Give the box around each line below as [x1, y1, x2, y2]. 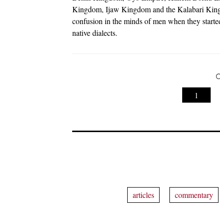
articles [133, 189, 154, 200]
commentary [175, 189, 213, 200]
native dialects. [72, 27, 117, 38]
